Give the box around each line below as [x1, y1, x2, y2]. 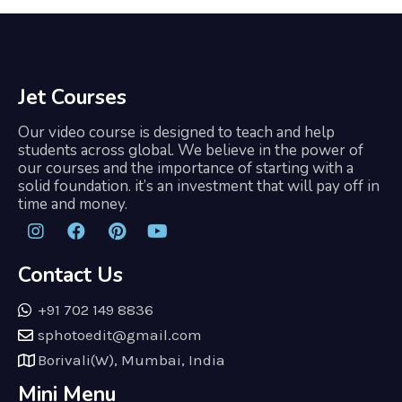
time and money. [18, 194, 127, 214]
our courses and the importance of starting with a [18, 158, 354, 179]
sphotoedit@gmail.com [38, 326, 203, 344]
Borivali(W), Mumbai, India [38, 351, 226, 369]
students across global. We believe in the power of [18, 140, 363, 161]
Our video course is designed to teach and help [18, 122, 335, 143]
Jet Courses [18, 83, 127, 111]
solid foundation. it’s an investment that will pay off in [18, 176, 380, 197]
